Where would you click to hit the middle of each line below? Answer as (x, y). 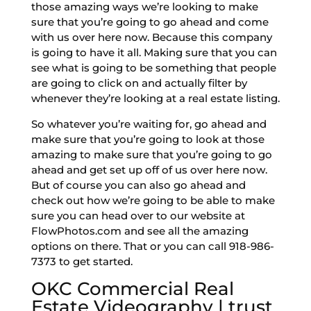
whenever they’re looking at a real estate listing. (155, 98)
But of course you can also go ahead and (138, 185)
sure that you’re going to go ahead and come (150, 22)
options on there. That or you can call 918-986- (152, 246)
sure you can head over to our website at (138, 215)
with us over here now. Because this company (151, 37)
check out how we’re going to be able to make (153, 200)
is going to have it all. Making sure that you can (154, 52)
